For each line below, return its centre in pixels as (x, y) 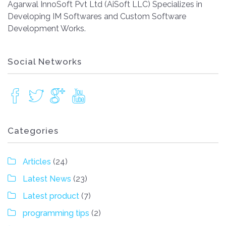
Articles (37, 161)
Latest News (47, 179)
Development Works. (47, 29)
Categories (33, 130)
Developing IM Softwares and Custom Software (97, 16)
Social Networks (45, 61)
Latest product (51, 196)
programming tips (56, 213)
